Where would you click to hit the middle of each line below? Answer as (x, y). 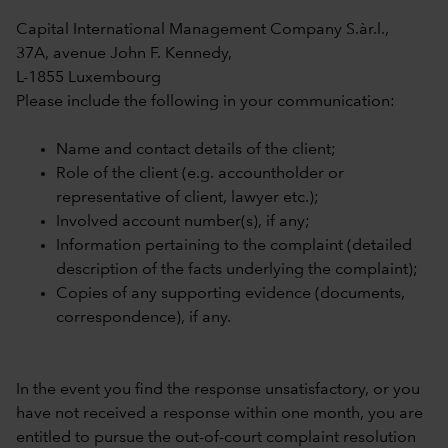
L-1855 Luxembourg (88, 78)
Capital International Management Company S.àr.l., (202, 30)
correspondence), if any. (143, 318)
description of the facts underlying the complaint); (237, 270)
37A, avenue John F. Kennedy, (124, 54)
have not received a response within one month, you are (219, 414)
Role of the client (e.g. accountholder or (200, 174)
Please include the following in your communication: (205, 102)
